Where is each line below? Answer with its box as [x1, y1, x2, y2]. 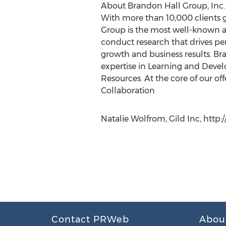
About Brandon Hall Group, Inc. [100, 1, 225, 11]
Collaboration [100, 86, 155, 95]
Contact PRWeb [51, 214, 129, 225]
